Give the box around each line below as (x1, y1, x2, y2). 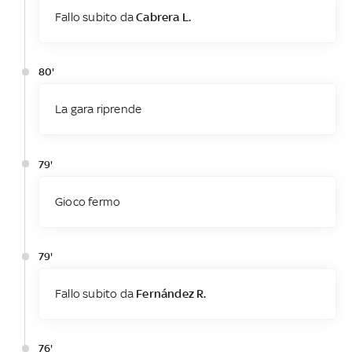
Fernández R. (136, 286, 207, 300)
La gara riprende (54, 102, 142, 116)
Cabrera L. (136, 10, 192, 24)
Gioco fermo (54, 194, 121, 208)
